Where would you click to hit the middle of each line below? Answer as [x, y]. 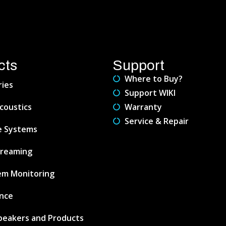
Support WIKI [150, 93]
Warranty [143, 107]
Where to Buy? [153, 78]
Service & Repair [156, 121]
